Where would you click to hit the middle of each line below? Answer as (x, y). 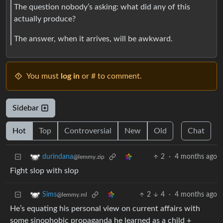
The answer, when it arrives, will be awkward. (93, 39)
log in (70, 76)
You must (44, 76)
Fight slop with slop (44, 171)
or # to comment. (111, 76)
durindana (58, 157)
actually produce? (45, 19)
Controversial (88, 131)
